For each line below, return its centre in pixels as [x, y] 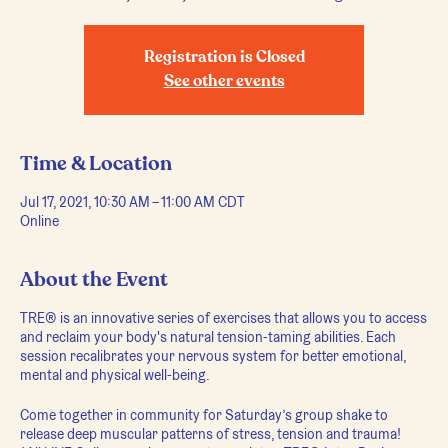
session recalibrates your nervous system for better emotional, [213, 356]
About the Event [94, 280]
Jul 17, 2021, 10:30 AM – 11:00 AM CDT [132, 202]
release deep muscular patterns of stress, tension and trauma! [210, 434]
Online [39, 221]
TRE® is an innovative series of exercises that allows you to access [223, 318]
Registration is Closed [224, 58]
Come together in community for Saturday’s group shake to [204, 415]
